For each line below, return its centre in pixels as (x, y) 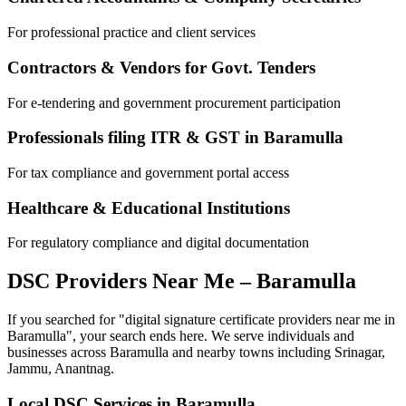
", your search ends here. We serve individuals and (210, 336)
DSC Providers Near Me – (132, 281)
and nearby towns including (251, 353)
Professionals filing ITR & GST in (135, 138)
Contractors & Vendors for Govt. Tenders (161, 67)
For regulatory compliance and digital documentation (158, 243)
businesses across (58, 353)
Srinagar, (360, 353)
